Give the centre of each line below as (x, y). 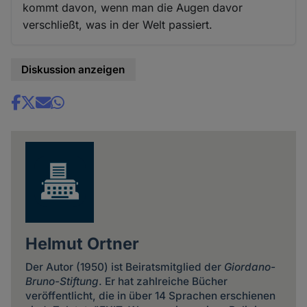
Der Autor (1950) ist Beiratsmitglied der (124, 267)
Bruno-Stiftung (62, 282)
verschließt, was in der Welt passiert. (118, 25)
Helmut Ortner (82, 243)
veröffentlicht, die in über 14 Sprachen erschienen (150, 296)
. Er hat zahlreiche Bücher (163, 282)
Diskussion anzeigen (73, 70)
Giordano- (249, 267)
